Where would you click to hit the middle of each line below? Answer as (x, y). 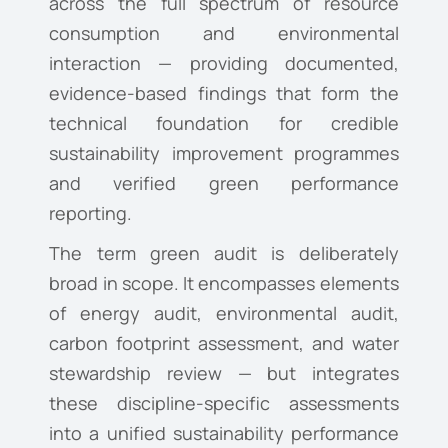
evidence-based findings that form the (224, 93)
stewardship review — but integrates (224, 373)
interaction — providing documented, (224, 63)
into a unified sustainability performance (224, 433)
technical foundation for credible (224, 123)
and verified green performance (224, 183)
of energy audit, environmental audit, (224, 313)
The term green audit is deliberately (224, 253)
